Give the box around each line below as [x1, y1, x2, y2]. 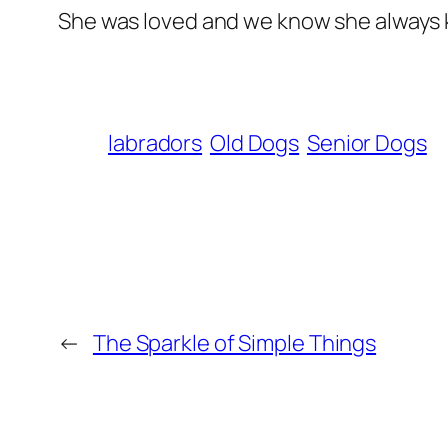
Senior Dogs [306, 127, 427, 158]
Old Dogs [209, 127, 300, 158]
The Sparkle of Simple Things [92, 327, 377, 358]
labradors [108, 127, 203, 158]
